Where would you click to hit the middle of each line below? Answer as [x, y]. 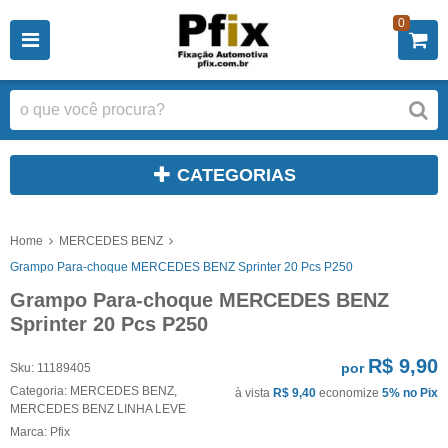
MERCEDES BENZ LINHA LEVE [98, 408]
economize [349, 392]
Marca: [30, 431]
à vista [254, 392]
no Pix [420, 392]
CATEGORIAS [236, 175]
